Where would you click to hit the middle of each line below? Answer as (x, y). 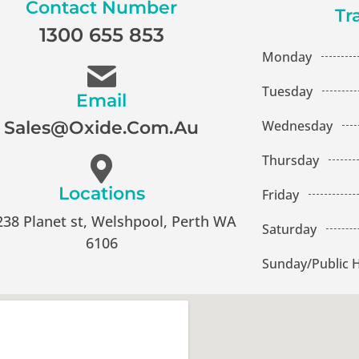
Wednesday (297, 125)
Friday (280, 194)
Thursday (290, 160)
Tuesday (287, 91)
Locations (101, 194)
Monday (286, 56)
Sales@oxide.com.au (102, 128)
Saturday (289, 229)
